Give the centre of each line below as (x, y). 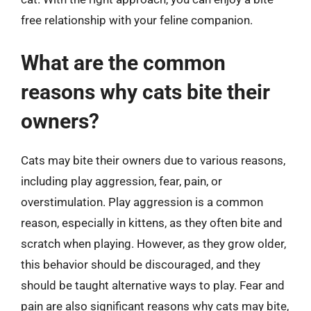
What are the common (123, 62)
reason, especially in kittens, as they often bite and (152, 222)
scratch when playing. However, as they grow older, (153, 243)
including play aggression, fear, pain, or (121, 181)
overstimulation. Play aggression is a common (142, 202)
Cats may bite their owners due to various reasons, (153, 160)
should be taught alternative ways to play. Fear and (153, 285)
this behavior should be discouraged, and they (141, 264)
